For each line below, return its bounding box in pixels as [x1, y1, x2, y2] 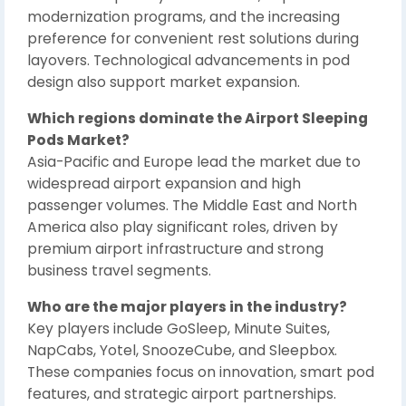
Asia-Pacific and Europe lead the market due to [27, 152, 361, 171]
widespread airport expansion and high [27, 174, 301, 193]
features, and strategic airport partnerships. [27, 384, 336, 403]
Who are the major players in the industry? [27, 297, 347, 316]
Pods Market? [27, 130, 130, 150]
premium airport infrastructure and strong [27, 239, 324, 258]
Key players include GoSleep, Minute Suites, [27, 319, 330, 338]
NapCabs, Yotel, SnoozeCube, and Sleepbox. [27, 341, 337, 360]
